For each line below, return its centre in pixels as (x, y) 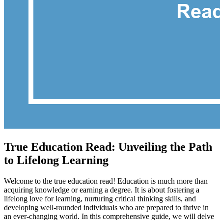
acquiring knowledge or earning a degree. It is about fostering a (102, 190)
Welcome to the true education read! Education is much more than (106, 181)
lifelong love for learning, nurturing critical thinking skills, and (100, 198)
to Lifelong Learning (56, 160)
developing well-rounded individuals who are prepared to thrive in (106, 207)
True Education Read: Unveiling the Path (108, 147)
